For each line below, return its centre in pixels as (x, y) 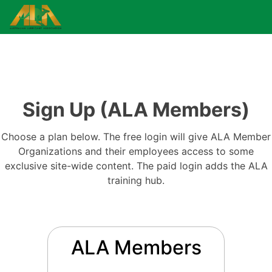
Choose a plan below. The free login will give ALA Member (136, 137)
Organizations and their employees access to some (136, 151)
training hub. (136, 181)
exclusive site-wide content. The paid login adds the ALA (136, 166)
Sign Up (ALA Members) (136, 110)
